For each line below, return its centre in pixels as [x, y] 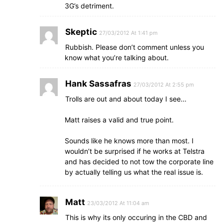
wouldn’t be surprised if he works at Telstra [135, 151]
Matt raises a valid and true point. [119, 120]
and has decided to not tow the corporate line [139, 162]
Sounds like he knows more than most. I [129, 141]
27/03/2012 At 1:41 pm [128, 33]
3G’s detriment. [89, 6]
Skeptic [81, 32]
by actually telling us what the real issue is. [134, 172]
